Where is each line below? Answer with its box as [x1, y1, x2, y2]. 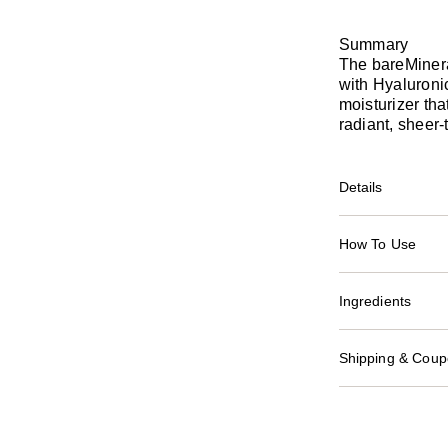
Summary [338, 36, 409, 54]
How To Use [338, 236, 417, 253]
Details [338, 179, 383, 196]
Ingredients [338, 293, 412, 310]
